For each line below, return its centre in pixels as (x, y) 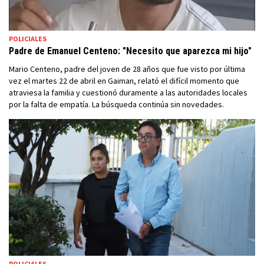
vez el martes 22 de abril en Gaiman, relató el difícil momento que (124, 80)
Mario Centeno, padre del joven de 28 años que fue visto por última (127, 69)
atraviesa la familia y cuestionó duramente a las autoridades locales (128, 92)
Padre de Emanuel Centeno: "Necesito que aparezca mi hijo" (130, 51)
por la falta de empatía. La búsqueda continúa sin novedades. (116, 104)
